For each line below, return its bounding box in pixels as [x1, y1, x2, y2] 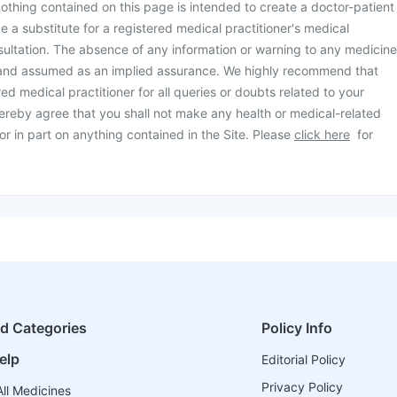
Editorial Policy [261, 352, 346, 367]
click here [294, 127, 350, 142]
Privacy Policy [261, 379, 343, 394]
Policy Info [261, 319, 332, 337]
